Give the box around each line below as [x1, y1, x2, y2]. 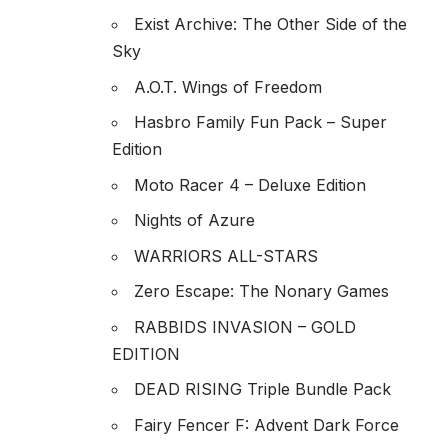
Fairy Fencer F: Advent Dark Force [134, 414, 399, 435]
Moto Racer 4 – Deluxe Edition [134, 174, 366, 195]
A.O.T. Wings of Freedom [134, 76, 322, 97]
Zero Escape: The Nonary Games [134, 281, 389, 302]
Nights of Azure [134, 210, 255, 231]
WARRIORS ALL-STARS [134, 245, 318, 266]
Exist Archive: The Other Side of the [134, 14, 407, 35]
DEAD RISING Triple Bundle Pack [134, 379, 391, 400]
